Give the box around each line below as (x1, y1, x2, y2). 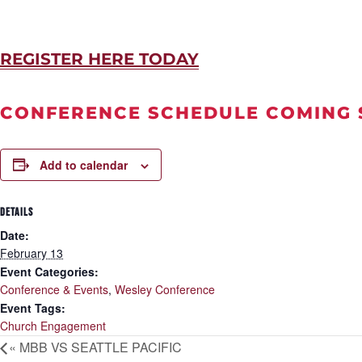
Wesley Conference (115, 280, 215, 297)
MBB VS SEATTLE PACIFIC (16, 337, 182, 356)
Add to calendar (40, 156, 128, 173)
